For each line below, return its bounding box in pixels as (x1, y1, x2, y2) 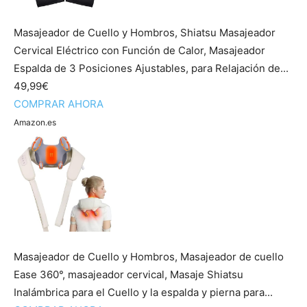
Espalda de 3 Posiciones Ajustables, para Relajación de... (14, 62, 288, 75)
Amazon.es (14, 117, 56, 127)
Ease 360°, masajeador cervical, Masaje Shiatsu (14, 268, 243, 281)
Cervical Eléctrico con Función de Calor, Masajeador (14, 44, 265, 57)
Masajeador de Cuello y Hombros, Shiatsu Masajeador (14, 26, 275, 39)
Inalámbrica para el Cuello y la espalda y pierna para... (14, 286, 273, 299)
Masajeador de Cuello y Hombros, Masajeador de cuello (14, 250, 284, 263)
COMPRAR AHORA (14, 97, 103, 110)
